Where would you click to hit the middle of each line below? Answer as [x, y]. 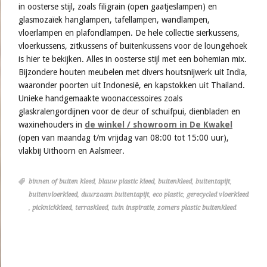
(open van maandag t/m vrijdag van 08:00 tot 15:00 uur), [124, 138]
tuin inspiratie [133, 208]
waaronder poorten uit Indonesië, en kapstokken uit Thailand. [132, 86]
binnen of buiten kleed [62, 182]
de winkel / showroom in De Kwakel [159, 125]
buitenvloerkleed [53, 195]
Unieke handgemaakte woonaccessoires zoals [100, 99]
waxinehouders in [52, 125]
